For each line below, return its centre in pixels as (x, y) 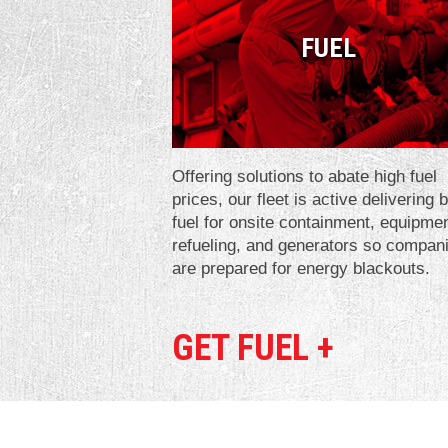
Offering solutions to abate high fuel (304, 176)
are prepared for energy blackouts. (301, 268)
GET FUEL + (253, 347)
